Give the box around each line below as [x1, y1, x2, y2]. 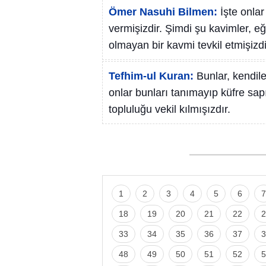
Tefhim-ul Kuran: [109, 70, 194, 82]
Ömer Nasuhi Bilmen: [109, 6, 217, 18]
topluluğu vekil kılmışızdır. [109, 103, 230, 115]
